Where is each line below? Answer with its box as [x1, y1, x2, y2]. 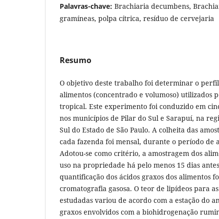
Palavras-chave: [60, 1, 114, 11]
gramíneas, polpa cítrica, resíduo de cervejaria [60, 13, 214, 23]
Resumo [60, 54, 91, 66]
